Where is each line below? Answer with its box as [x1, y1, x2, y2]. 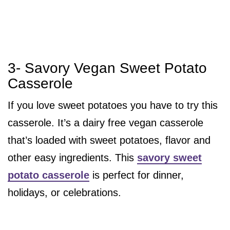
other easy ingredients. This [8, 152, 137, 164]
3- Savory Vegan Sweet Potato [8, 60, 207, 76]
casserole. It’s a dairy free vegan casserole [8, 117, 203, 129]
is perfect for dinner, [89, 169, 184, 181]
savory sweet [137, 152, 202, 164]
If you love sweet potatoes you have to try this [8, 100, 218, 111]
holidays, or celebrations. [8, 187, 121, 199]
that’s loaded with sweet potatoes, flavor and [8, 135, 210, 146]
